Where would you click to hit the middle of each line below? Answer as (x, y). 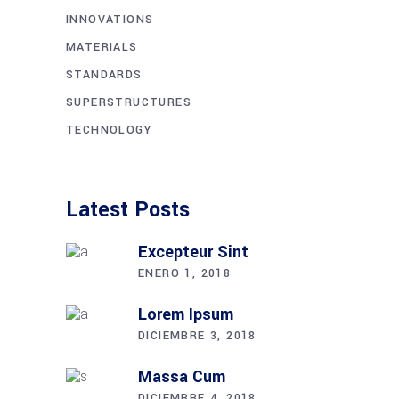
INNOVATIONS (110, 19)
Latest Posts (128, 209)
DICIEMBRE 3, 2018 (197, 335)
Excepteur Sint (193, 252)
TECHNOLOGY (109, 130)
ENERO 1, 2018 (185, 273)
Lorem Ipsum (186, 314)
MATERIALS (102, 47)
